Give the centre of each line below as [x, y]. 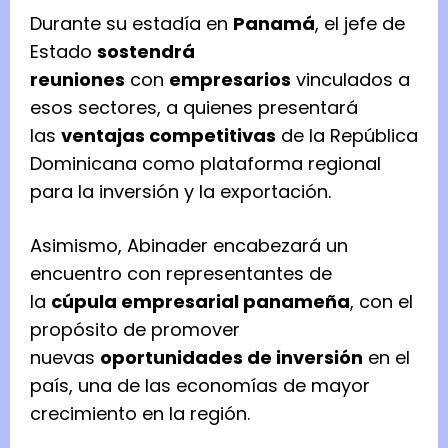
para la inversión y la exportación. [180, 191]
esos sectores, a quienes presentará [194, 107]
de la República [347, 135]
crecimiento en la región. [140, 413]
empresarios [230, 79]
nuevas [65, 357]
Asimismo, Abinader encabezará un [189, 245]
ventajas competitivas [168, 135]
